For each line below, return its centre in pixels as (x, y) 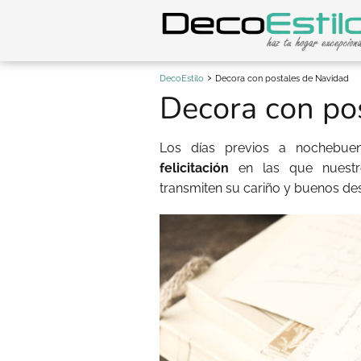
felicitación (194, 168)
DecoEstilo (182, 79)
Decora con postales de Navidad (282, 79)
